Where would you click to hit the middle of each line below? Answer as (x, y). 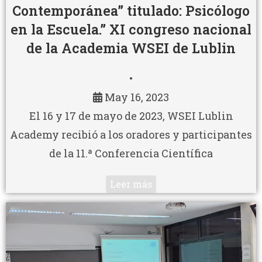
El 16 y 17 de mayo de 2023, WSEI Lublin (131, 116)
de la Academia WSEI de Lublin (131, 48)
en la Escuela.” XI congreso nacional (131, 29)
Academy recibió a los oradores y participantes (131, 134)
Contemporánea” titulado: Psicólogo (131, 10)
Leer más (131, 184)
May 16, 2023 (137, 97)
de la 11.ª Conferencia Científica (131, 153)
